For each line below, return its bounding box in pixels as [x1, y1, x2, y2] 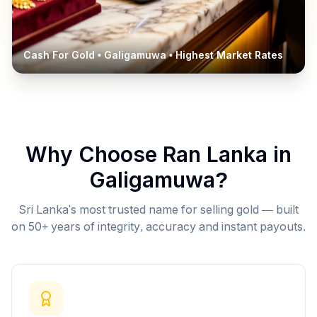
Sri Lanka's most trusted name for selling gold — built [18, 204, 299, 216]
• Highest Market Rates [166, 50, 283, 61]
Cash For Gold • [23, 50, 104, 61]
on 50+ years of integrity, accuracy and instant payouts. [11, 221, 306, 233]
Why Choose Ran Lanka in [25, 143, 292, 166]
